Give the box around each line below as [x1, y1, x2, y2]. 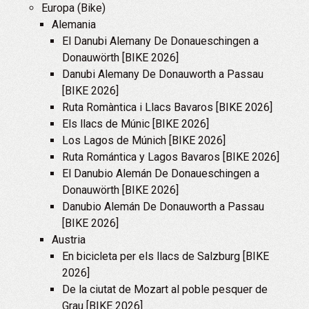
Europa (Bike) [41, 1, 106, 14]
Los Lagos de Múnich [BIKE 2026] [62, 134, 226, 147]
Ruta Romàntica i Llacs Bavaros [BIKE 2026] [62, 101, 272, 114]
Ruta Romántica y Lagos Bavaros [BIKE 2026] [62, 150, 279, 163]
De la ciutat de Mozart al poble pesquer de [62, 283, 268, 296]
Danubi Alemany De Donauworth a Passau [62, 68, 263, 81]
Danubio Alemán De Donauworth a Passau [62, 200, 264, 213]
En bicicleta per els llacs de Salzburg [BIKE [62, 250, 269, 263]
